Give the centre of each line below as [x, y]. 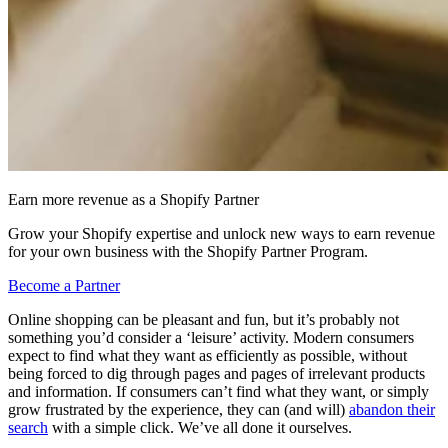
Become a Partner [64, 285]
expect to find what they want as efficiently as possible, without [207, 355]
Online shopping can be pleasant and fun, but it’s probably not [203, 319]
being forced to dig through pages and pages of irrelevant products [216, 373]
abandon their [392, 409]
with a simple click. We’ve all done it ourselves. [200, 427]
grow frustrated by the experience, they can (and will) [178, 409]
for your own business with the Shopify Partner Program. [188, 251]
